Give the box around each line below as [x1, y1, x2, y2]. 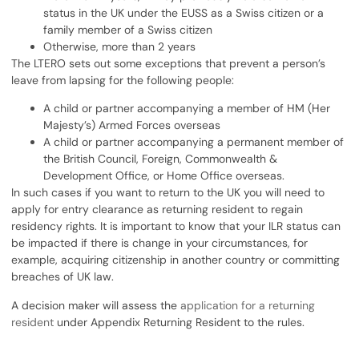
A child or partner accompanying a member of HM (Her [43, 101, 331, 116]
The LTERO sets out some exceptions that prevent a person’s [11, 55, 326, 71]
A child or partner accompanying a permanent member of [43, 135, 345, 150]
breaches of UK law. [11, 269, 121, 284]
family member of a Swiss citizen [43, 22, 213, 37]
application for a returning [180, 297, 316, 313]
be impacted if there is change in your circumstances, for [11, 236, 309, 251]
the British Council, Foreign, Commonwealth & [43, 151, 278, 167]
